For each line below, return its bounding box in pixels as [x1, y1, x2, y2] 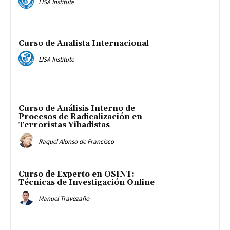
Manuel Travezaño [39, 194, 89, 203]
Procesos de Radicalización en [18, 112, 142, 122]
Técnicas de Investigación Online [18, 178, 155, 188]
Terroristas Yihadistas [18, 120, 110, 130]
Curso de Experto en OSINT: [18, 169, 135, 180]
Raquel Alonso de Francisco [39, 137, 114, 146]
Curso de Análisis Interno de [18, 104, 135, 114]
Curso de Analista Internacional [18, 38, 149, 48]
